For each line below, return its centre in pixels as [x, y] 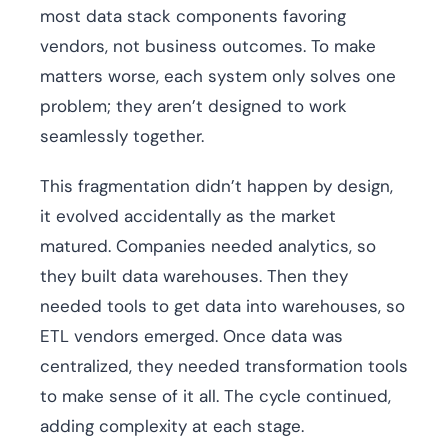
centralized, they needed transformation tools [224, 366]
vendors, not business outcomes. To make [208, 46]
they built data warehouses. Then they [194, 276]
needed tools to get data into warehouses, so [222, 306]
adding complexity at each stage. [172, 426]
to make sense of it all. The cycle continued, [215, 396]
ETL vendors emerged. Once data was [191, 336]
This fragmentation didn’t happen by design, [216, 186]
